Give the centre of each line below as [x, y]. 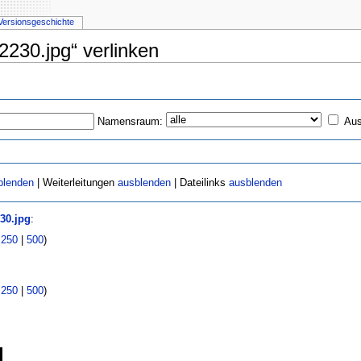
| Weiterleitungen [76, 183]
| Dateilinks [200, 183]
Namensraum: [131, 121]
